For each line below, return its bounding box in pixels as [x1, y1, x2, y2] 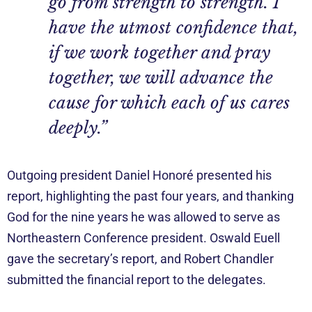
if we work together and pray [49, 42, 270, 63]
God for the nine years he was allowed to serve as [7, 209, 280, 224]
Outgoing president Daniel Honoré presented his [7, 167, 272, 182]
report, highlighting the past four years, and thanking [7, 188, 294, 203]
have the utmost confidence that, [49, 17, 298, 38]
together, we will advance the [49, 67, 273, 88]
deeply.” [49, 117, 107, 138]
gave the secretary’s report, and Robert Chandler [7, 251, 274, 266]
